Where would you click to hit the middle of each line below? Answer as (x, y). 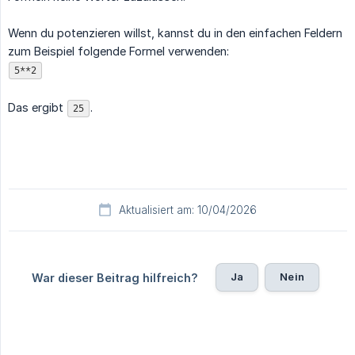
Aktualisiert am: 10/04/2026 (188, 210)
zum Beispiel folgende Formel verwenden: (118, 51)
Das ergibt (37, 107)
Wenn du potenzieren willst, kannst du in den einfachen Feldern (175, 32)
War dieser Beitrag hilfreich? (115, 277)
